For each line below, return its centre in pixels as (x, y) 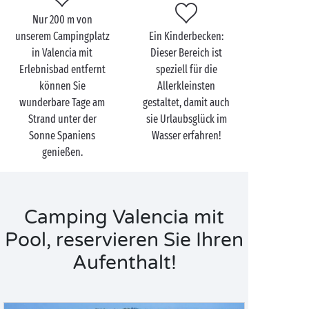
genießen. (62, 152)
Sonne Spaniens (62, 136)
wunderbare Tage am (62, 102)
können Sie (62, 86)
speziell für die (186, 69)
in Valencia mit (62, 53)
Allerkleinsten (186, 86)
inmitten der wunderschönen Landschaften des (112, 13)
